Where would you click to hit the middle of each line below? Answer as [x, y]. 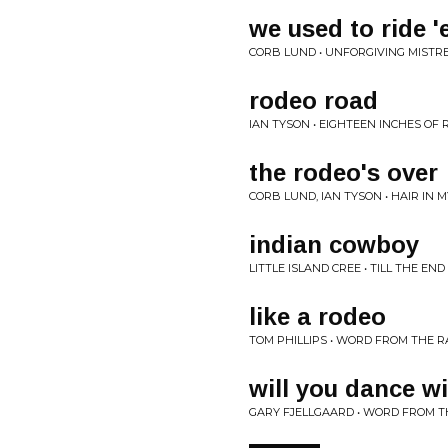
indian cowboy [334, 244]
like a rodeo [317, 316]
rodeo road [313, 100]
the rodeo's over [343, 172]
